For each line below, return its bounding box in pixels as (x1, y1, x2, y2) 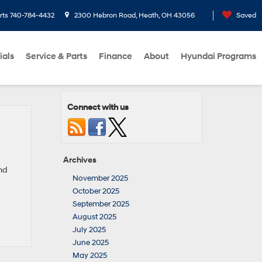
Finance (99, 51, 132, 62)
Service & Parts (26, 51, 87, 62)
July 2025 (73, 225, 106, 235)
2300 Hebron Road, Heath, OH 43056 (73, 11, 195, 20)
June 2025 (73, 238, 109, 247)
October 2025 (73, 187, 119, 196)
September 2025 (73, 199, 129, 209)
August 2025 (73, 212, 116, 222)
